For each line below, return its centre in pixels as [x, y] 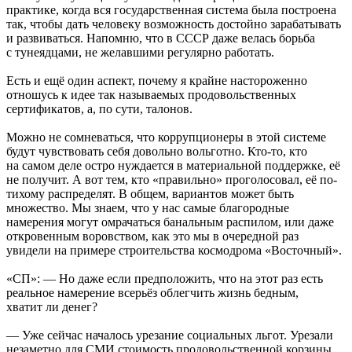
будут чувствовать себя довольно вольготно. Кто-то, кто [157, 152]
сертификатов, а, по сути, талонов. [99, 109]
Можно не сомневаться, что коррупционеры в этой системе [166, 137]
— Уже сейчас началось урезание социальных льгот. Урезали [170, 335]
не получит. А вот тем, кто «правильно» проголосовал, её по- [172, 180]
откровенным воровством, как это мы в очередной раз [152, 236]
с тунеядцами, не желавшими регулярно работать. [140, 53]
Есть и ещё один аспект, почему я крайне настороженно [157, 81]
